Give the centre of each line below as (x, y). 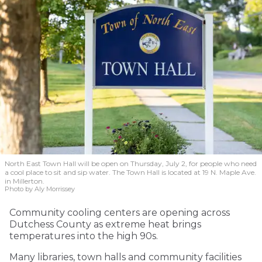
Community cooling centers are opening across (120, 213)
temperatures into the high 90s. (84, 236)
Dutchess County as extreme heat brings (105, 225)
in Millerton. (25, 181)
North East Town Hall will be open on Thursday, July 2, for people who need (131, 164)
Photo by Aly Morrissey (40, 189)
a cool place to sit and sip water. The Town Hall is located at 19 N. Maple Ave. (130, 173)
